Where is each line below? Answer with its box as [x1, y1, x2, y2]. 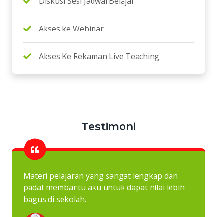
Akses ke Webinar [39, 23, 104, 34]
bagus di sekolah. [23, 194, 86, 205]
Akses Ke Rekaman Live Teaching [39, 51, 159, 62]
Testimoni [81, 120, 136, 133]
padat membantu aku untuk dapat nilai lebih [23, 182, 185, 193]
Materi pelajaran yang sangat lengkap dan [23, 170, 178, 182]
